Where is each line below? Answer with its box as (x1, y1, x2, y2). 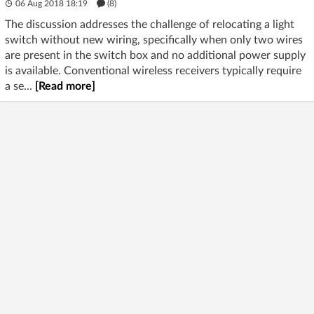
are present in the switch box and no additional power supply (5, 49, 306, 61)
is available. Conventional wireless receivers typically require (5, 64, 301, 76)
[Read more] (35, 80, 95, 92)
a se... (5, 80, 35, 92)
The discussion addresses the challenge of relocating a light (5, 18, 294, 30)
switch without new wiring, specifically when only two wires (5, 34, 303, 46)
